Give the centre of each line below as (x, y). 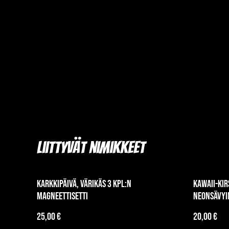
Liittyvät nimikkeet (91, 148)
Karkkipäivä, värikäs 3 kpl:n (84, 184)
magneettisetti (62, 197)
